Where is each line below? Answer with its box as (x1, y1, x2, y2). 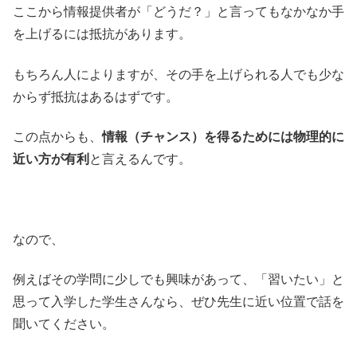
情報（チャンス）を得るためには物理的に (102, 130, 344, 144)
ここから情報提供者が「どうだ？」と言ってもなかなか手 (13, 5, 344, 19)
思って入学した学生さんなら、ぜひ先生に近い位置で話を (13, 295, 344, 309)
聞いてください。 (13, 317, 115, 331)
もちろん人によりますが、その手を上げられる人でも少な (13, 67, 344, 81)
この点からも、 (13, 130, 102, 144)
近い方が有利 (13, 152, 89, 167)
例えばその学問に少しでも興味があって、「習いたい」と (13, 273, 344, 287)
